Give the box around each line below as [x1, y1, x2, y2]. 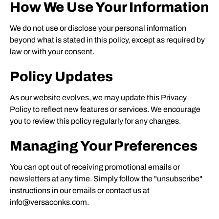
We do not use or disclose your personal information [10, 24, 186, 32]
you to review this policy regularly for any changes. [10, 117, 181, 125]
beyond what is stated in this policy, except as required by [10, 36, 205, 44]
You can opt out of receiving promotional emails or [10, 163, 180, 171]
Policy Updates [10, 69, 113, 84]
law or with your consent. [10, 47, 94, 56]
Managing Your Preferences [10, 138, 197, 153]
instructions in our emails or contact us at [10, 186, 150, 195]
